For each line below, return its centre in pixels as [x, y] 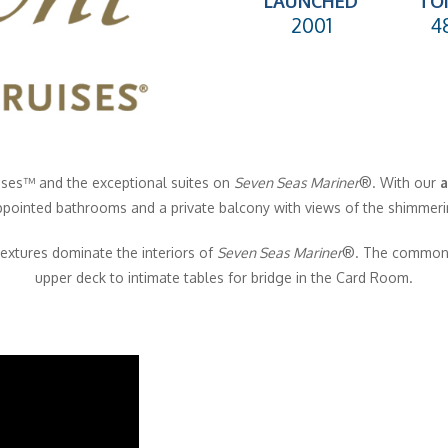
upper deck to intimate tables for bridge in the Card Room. [224, 277]
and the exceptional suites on [134, 182]
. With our [405, 182]
